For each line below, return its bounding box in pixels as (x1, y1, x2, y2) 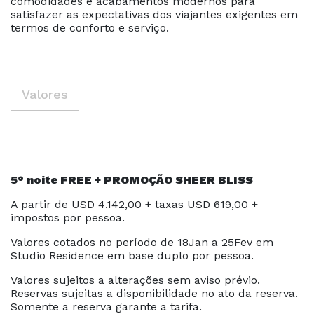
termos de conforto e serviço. (11, 21, 169, 34)
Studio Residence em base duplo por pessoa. (11, 249, 254, 262)
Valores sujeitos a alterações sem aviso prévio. (11, 273, 260, 287)
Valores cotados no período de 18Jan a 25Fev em (11, 235, 273, 249)
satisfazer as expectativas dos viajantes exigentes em (11, 8, 298, 21)
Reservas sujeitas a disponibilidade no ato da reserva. (11, 287, 298, 300)
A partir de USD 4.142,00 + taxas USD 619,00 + (11, 198, 258, 211)
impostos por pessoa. (11, 211, 125, 224)
